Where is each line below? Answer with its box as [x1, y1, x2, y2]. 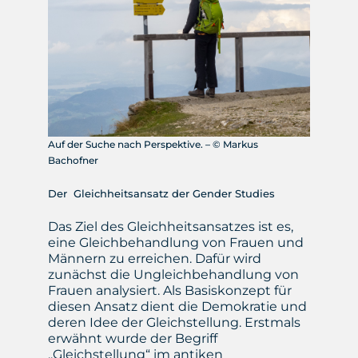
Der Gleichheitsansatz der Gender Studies [47, 187, 275, 201]
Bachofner [47, 154, 98, 167]
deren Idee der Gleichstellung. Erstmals [47, 315, 300, 331]
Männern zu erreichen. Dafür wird [47, 251, 261, 267]
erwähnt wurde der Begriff [47, 331, 217, 347]
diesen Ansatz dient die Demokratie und [47, 299, 307, 315]
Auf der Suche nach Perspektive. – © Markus [47, 138, 258, 151]
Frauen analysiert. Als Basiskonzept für [47, 283, 292, 299]
